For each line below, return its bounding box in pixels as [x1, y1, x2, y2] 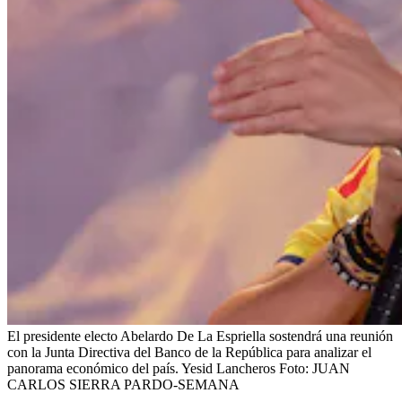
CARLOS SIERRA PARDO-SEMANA [7, 376, 240, 392]
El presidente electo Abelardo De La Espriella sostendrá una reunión [7, 328, 393, 344]
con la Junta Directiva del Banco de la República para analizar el [7, 344, 371, 360]
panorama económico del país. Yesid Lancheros [7, 360, 275, 376]
